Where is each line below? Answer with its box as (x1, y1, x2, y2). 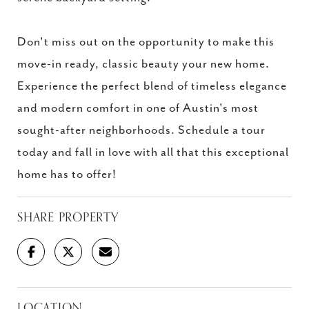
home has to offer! (17, 168, 117, 181)
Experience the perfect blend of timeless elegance (17, 79, 287, 93)
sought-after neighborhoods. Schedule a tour (17, 123, 266, 137)
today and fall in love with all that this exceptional (17, 146, 289, 159)
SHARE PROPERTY (17, 207, 119, 228)
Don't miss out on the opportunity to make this (17, 35, 275, 49)
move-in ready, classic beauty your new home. (17, 57, 270, 71)
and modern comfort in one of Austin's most (17, 101, 259, 115)
